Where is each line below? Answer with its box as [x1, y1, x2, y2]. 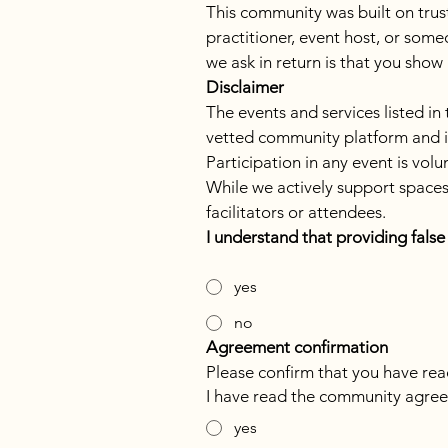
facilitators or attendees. [206, 202, 386, 222]
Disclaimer [206, 77, 284, 97]
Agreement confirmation [206, 337, 388, 357]
